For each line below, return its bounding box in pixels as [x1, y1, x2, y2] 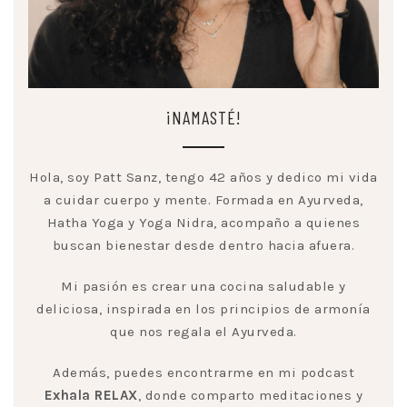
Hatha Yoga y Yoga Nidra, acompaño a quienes [46, 214, 361, 232]
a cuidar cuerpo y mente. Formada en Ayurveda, [44, 192, 363, 209]
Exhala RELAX [44, 387, 138, 404]
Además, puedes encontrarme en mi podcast [53, 364, 354, 382]
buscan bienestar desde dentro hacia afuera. [52, 237, 355, 254]
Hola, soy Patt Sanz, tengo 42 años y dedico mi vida [29, 169, 378, 186]
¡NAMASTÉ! [165, 106, 242, 129]
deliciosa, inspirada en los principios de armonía [36, 301, 371, 318]
